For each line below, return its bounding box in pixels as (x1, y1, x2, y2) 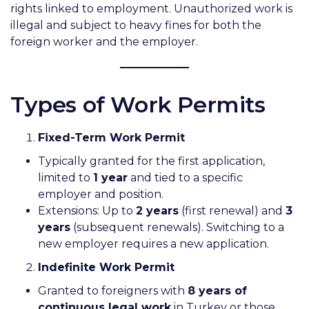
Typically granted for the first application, (38, 154, 265, 168)
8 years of (188, 283, 247, 297)
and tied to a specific (128, 170, 243, 184)
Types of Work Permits (10, 90, 266, 118)
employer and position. (38, 187, 163, 201)
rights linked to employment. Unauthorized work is (10, 1, 292, 15)
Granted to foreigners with (38, 283, 188, 297)
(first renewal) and (179, 203, 286, 217)
